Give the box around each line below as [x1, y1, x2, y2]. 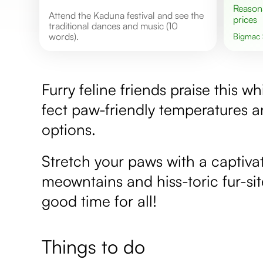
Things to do [42, 234, 146, 258]
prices [232, 13, 257, 25]
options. [42, 119, 96, 139]
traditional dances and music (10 [49, 19, 178, 32]
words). [49, 30, 79, 42]
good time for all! [42, 191, 157, 210]
